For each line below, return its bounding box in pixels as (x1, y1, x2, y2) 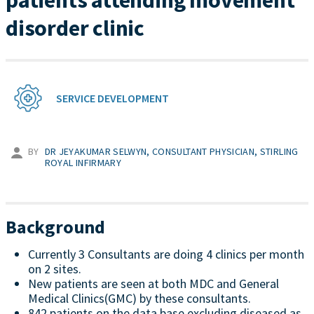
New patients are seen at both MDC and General (28, 275, 279, 292)
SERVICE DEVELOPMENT (56, 91, 169, 105)
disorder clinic (6, 14, 145, 42)
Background (6, 215, 105, 238)
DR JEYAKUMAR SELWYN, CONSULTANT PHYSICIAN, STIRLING (44, 145, 299, 158)
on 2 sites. (28, 261, 81, 277)
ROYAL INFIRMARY (44, 156, 121, 169)
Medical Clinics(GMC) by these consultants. (28, 290, 251, 306)
